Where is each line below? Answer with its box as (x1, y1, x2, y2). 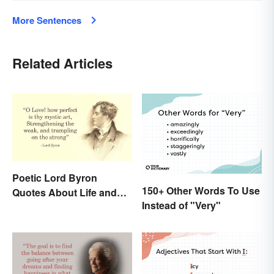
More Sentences (12, 13, 81, 28)
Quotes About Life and (12, 185, 117, 200)
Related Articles (12, 53, 113, 73)
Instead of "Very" (142, 198, 221, 212)
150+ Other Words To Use (142, 183, 260, 198)
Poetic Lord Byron (12, 171, 97, 185)
